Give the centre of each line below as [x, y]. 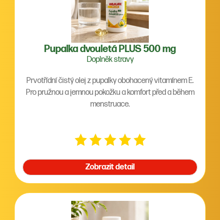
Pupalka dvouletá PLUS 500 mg [110, 49]
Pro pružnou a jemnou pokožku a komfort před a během [110, 93]
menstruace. [110, 104]
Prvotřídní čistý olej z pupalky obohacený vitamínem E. [110, 81]
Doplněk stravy [110, 60]
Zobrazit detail [110, 167]
